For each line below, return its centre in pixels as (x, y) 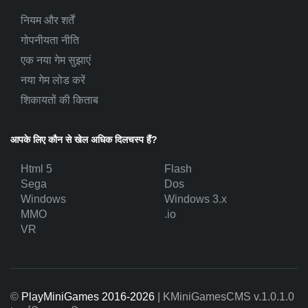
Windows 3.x (196, 199)
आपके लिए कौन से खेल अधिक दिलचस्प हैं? (84, 140)
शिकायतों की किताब (59, 100)
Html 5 (36, 169)
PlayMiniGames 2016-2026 (88, 297)
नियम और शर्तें (47, 20)
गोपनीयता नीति (50, 40)
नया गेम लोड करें (53, 80)
